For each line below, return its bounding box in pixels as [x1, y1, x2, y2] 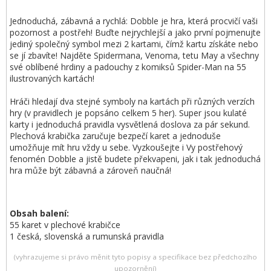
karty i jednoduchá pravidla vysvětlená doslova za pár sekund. [10, 119, 250, 130]
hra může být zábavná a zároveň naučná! [10, 165, 171, 176]
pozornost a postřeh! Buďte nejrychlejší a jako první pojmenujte [10, 27, 261, 38]
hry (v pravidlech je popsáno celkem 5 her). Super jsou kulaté [10, 107, 247, 119]
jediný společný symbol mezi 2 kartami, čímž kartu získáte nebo [10, 38, 258, 50]
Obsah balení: [10, 207, 69, 219]
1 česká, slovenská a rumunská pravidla [10, 230, 164, 242]
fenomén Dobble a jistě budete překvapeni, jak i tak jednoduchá [10, 153, 261, 165]
